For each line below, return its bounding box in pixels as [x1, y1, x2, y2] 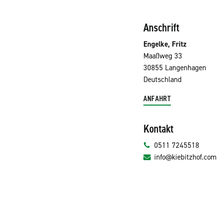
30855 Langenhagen [143, 63, 206, 73]
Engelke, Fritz [143, 39, 187, 50]
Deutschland [143, 75, 182, 85]
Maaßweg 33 [143, 51, 182, 61]
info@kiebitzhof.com [154, 152, 217, 162]
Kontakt [143, 121, 173, 136]
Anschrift [143, 20, 179, 35]
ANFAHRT [143, 94, 171, 104]
